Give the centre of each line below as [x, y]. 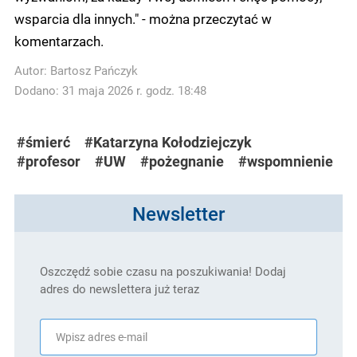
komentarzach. [59, 40]
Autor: [32, 70]
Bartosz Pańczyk [94, 70]
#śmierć [43, 142]
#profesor [49, 161]
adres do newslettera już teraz [120, 288]
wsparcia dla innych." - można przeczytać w [143, 18]
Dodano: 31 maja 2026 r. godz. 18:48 [110, 90]
